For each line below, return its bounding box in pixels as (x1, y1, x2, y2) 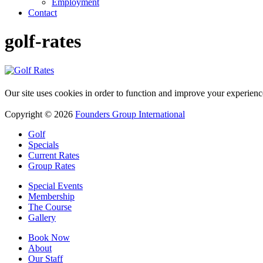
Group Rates (28, 160, 75, 171)
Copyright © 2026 (5, 109, 75, 119)
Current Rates (28, 150, 79, 160)
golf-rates (5, 31, 81, 52)
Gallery (28, 212, 56, 222)
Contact (28, 8, 57, 18)
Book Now (28, 232, 70, 242)
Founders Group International (75, 109, 185, 119)
